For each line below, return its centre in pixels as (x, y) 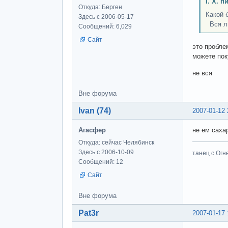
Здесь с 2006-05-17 (106, 17)
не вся (202, 73)
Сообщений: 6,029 (105, 26)
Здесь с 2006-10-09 (106, 152)
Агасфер (92, 130)
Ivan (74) (95, 111)
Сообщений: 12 (101, 162)
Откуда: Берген (100, 7)
